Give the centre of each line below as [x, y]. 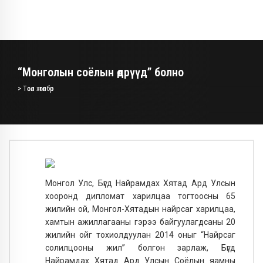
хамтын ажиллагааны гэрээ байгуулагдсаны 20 [140, 222]
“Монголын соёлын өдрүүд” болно [101, 72]
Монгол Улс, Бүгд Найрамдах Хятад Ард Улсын [140, 183]
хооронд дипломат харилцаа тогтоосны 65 [140, 196]
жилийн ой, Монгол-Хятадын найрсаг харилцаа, [140, 209]
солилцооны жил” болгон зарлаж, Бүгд [140, 247]
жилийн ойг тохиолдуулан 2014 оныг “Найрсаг [140, 235]
